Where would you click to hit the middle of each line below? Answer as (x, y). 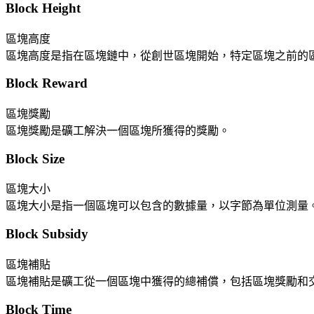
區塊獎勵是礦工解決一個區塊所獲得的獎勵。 (118, 131)
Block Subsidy (47, 234)
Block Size (35, 158)
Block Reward (47, 83)
